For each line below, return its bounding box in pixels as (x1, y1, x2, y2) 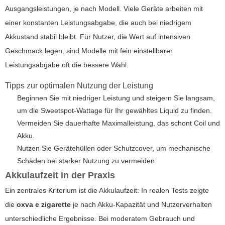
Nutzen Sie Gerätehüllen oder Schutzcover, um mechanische (17, 144, 210, 152)
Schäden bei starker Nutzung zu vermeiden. (17, 156, 157, 165)
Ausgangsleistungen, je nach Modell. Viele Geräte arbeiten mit (5, 4, 203, 13)
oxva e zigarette (17, 200, 71, 208)
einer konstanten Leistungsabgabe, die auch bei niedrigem (5, 18, 191, 27)
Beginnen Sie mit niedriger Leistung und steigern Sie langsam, (17, 93, 215, 102)
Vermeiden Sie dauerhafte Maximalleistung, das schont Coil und (17, 119, 220, 127)
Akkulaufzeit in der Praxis (5, 170, 115, 180)
